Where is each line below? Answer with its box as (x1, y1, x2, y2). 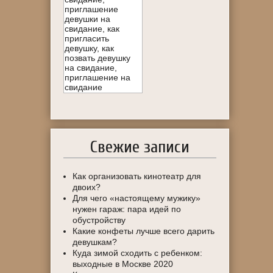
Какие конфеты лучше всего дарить (73, 226, 215, 236)
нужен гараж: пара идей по (73, 204, 182, 214)
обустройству (73, 215, 126, 225)
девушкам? (73, 237, 118, 247)
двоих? (73, 182, 101, 192)
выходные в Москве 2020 (73, 259, 174, 269)
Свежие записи (90, 137, 190, 157)
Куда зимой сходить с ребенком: (73, 248, 203, 258)
